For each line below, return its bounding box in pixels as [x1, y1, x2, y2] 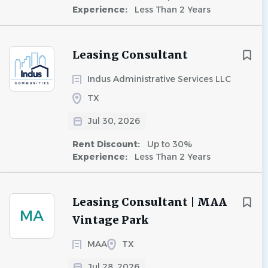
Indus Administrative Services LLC [87, 74, 231, 84]
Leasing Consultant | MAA [72, 195, 227, 209]
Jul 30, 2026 [88, 115, 140, 126]
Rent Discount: [72, 139, 142, 150]
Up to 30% [145, 139, 192, 150]
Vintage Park [72, 213, 148, 227]
